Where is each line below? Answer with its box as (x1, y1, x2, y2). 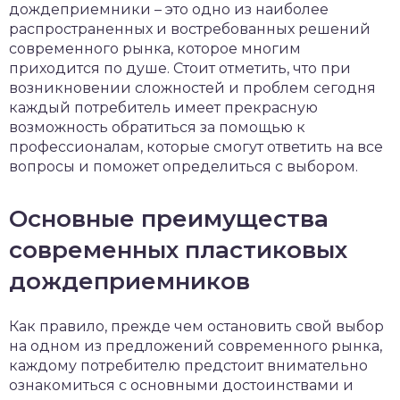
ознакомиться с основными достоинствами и (9, 377, 354, 394)
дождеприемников (9, 267, 250, 296)
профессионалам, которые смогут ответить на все (9, 138, 383, 155)
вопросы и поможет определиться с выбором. (9, 158, 358, 175)
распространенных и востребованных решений (9, 21, 371, 37)
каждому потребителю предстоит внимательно (9, 357, 368, 374)
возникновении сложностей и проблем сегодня (9, 79, 376, 96)
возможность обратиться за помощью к (9, 119, 305, 136)
